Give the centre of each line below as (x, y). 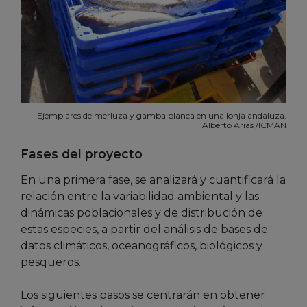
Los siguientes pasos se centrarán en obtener (143, 295)
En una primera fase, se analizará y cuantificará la (153, 180)
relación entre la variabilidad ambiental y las (140, 196)
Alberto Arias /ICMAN (244, 125)
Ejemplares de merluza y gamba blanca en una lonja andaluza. (162, 115)
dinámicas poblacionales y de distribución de (142, 212)
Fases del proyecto (82, 153)
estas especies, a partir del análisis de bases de (144, 229)
